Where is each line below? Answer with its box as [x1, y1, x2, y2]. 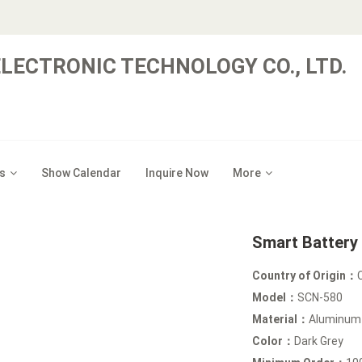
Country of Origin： [252, 269, 358, 282]
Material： [252, 313, 309, 326]
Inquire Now [145, 166, 208, 179]
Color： [252, 335, 295, 347]
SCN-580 [297, 291, 343, 304]
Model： [252, 291, 298, 304]
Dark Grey [294, 335, 344, 347]
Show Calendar [41, 166, 121, 179]
